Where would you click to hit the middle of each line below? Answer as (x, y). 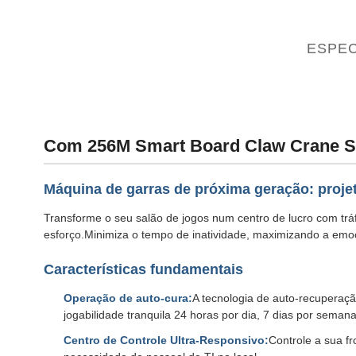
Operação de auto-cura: (128, 298)
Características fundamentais (143, 269)
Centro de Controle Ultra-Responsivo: (166, 341)
